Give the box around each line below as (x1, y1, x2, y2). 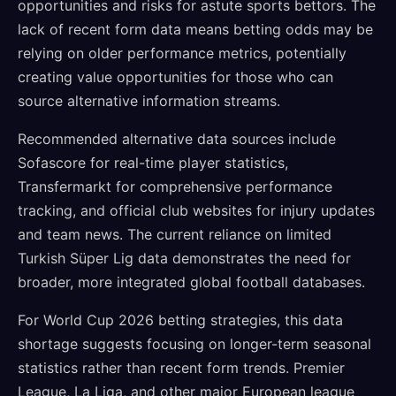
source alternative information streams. (18, 92, 280, 110)
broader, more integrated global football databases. (18, 273, 365, 291)
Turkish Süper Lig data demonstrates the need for (18, 249, 351, 267)
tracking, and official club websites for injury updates (18, 202, 375, 219)
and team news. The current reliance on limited (18, 225, 331, 243)
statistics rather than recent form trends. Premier (18, 359, 345, 377)
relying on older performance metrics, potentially (18, 44, 346, 62)
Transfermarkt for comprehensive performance (18, 178, 332, 195)
